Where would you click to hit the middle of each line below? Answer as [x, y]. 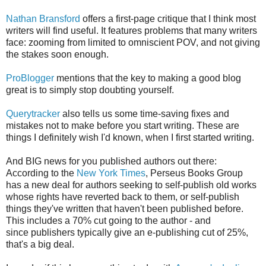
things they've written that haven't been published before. [125, 209]
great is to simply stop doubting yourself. [90, 90]
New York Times [111, 173]
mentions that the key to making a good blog [148, 78]
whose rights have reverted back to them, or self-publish [123, 197]
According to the [41, 173]
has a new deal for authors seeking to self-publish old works [131, 185]
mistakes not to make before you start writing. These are [123, 126]
